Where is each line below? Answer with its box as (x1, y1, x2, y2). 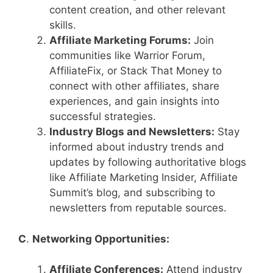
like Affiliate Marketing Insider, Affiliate (49, 171, 238, 184)
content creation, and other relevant (49, 4, 225, 16)
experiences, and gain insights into (49, 95, 219, 108)
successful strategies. (49, 110, 156, 123)
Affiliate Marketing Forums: (49, 34, 191, 47)
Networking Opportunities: (32, 232, 169, 245)
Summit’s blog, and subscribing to (49, 186, 215, 199)
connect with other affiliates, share (49, 80, 219, 93)
